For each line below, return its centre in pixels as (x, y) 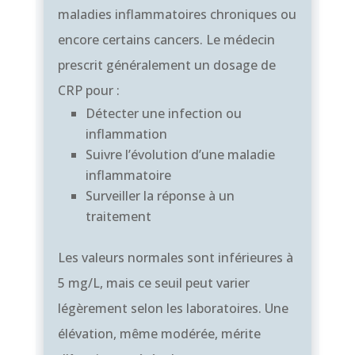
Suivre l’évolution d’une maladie (180, 154)
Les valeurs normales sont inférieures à (175, 257)
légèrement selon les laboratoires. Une (173, 308)
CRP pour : (88, 90)
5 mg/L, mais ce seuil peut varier (153, 282)
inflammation (126, 134)
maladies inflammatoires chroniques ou (177, 14)
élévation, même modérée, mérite (159, 333)
